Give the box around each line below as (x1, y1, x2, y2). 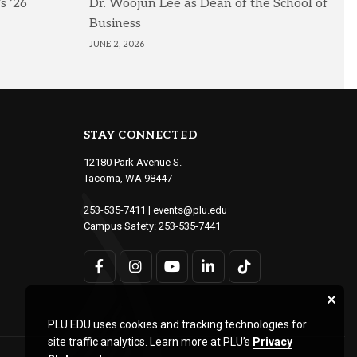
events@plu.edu (152, 204, 227, 217)
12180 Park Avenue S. (83, 156, 182, 169)
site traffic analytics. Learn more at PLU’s (48, 335, 253, 348)
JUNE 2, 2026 (89, 39, 145, 50)
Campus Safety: (83, 220, 159, 233)
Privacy (253, 335, 292, 348)
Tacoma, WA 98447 (83, 172, 172, 185)
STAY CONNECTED (83, 128, 198, 143)
